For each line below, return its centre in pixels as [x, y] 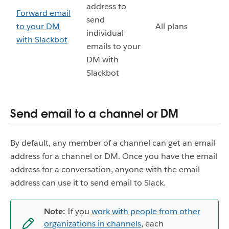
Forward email [43, 13]
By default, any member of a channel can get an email [113, 143]
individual [105, 33]
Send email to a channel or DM [94, 114]
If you [78, 212]
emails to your [113, 46]
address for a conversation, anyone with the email [105, 170]
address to [106, 6]
